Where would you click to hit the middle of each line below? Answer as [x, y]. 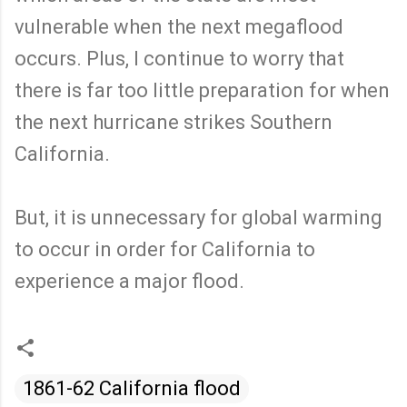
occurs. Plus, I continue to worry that [179, 58]
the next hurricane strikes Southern [174, 122]
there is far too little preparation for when [202, 90]
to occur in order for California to [165, 249]
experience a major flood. [132, 281]
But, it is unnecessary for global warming [199, 217]
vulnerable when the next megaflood [179, 26]
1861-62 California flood [132, 388]
